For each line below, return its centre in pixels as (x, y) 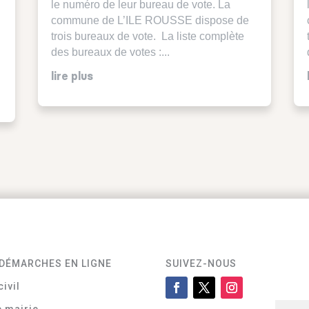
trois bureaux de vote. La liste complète (147, 37)
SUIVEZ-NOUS (201, 263)
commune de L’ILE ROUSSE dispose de (150, 21)
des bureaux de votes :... (110, 52)
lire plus (72, 77)
